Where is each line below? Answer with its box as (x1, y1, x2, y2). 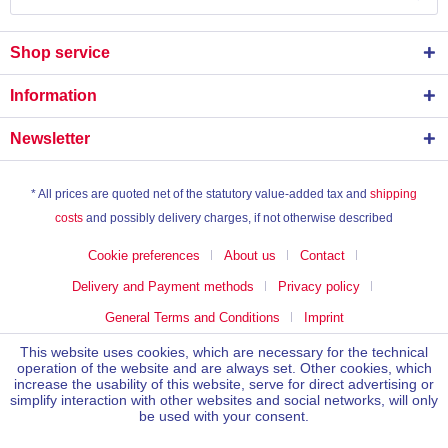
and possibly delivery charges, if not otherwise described (83, 211, 393, 226)
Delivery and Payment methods (72, 279, 254, 295)
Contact (299, 248, 345, 264)
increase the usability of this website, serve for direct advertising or (14, 376, 434, 392)
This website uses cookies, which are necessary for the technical (20, 344, 428, 360)
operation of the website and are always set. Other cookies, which (16, 360, 432, 376)
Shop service (10, 44, 110, 61)
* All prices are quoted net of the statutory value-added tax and (31, 187, 370, 202)
